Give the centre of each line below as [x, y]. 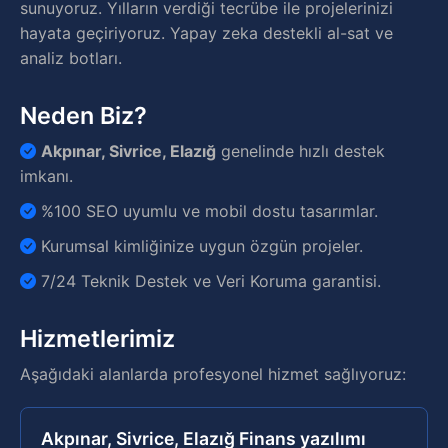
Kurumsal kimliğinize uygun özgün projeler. [199, 246]
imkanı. [46, 176]
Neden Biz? [83, 115]
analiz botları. [71, 58]
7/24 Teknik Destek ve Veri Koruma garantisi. [208, 281]
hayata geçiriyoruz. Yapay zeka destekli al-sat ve [206, 33]
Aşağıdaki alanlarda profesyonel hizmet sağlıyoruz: [213, 374]
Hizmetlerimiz [97, 338]
